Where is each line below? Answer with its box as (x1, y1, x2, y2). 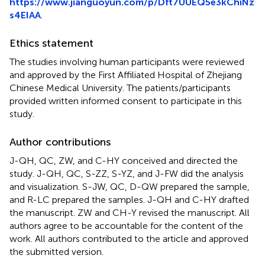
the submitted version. (9, 245, 104, 257)
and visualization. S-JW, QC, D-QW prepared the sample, (9, 180, 250, 192)
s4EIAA (9, 9, 41, 21)
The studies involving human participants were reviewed (9, 56, 244, 67)
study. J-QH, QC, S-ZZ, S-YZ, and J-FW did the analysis (9, 167, 244, 179)
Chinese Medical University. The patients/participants (9, 82, 231, 93)
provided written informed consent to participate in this (9, 95, 242, 106)
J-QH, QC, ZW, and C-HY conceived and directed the (9, 154, 238, 166)
